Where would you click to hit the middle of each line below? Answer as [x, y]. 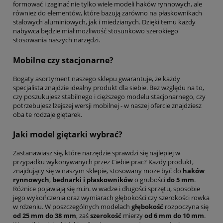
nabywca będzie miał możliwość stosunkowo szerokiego [96, 31]
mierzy [133, 216]
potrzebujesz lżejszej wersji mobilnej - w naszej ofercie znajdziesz [107, 105]
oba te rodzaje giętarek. [48, 114]
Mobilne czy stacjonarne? [63, 60]
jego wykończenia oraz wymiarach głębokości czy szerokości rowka [111, 198]
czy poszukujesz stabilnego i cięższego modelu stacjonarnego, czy [109, 96]
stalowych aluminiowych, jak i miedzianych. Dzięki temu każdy [104, 22]
